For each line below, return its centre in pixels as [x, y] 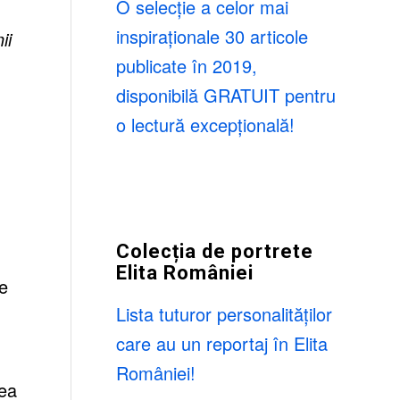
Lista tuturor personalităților [224, 314]
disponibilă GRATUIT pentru [225, 95]
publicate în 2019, [186, 66]
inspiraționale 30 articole [212, 36]
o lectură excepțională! [205, 125]
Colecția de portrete [214, 251]
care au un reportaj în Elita [221, 343]
